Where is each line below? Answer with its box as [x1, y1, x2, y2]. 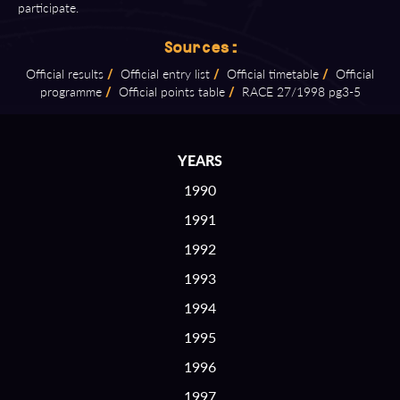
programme [39, 83, 102, 100]
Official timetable [223, 65, 319, 82]
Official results [26, 65, 104, 82]
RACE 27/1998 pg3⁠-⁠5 [237, 83, 361, 100]
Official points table [114, 83, 225, 100]
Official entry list [117, 65, 210, 82]
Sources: [162, 38, 238, 56]
